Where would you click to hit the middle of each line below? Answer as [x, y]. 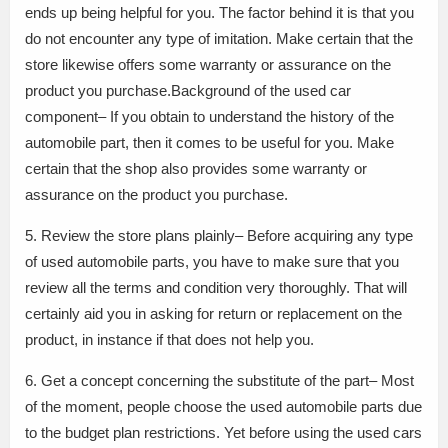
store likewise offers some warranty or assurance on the [208, 64]
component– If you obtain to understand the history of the [209, 116]
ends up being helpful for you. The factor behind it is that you [219, 12]
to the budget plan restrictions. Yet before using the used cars [223, 432]
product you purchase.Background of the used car [188, 90]
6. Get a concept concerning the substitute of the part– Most [219, 380]
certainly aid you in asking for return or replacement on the [213, 313]
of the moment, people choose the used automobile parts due [223, 406]
